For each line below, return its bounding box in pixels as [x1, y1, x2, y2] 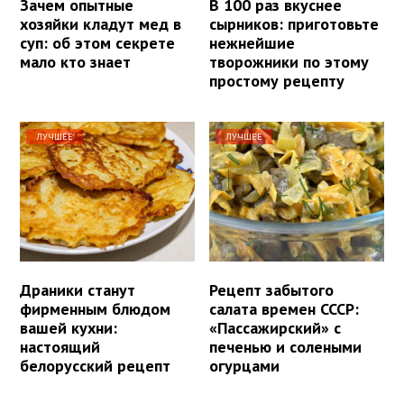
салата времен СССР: [209, 298, 360, 320]
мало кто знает [20, 51, 131, 73]
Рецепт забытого [209, 280, 335, 301]
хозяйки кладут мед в [20, 14, 181, 35]
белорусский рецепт [20, 355, 170, 377]
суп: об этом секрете [20, 32, 175, 54]
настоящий [20, 336, 100, 358]
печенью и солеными [209, 336, 363, 358]
